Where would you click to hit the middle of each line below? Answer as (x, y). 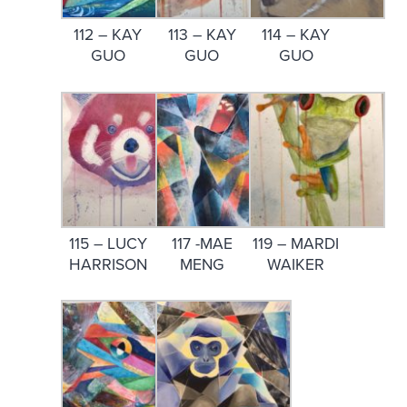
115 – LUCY (108, 243)
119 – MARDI (296, 243)
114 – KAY (296, 35)
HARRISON (108, 264)
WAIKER (296, 264)
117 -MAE (202, 243)
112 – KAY (108, 35)
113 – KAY (202, 35)
